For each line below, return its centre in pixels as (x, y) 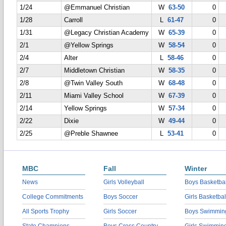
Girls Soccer (120, 211)
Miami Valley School (94, 96)
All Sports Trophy (46, 211)
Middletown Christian (94, 71)
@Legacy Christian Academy (106, 33)
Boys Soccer (121, 197)
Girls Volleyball (124, 182)
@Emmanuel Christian (97, 8)
